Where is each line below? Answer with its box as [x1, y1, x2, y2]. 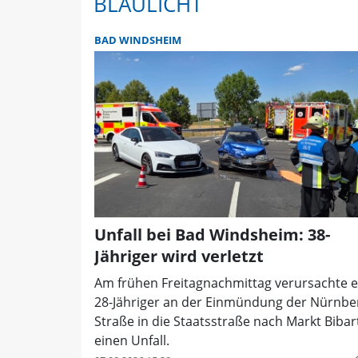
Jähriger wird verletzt [94, 245, 264, 267]
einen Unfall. [94, 331, 169, 349]
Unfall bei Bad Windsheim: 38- [94, 223, 330, 245]
